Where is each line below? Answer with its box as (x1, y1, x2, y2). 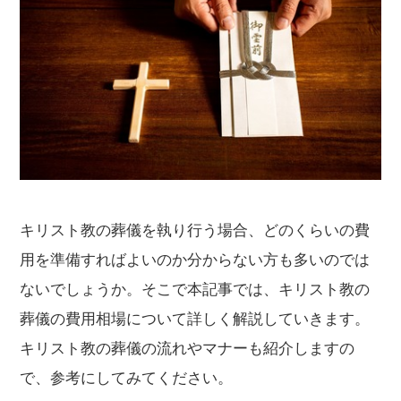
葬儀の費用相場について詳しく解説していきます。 (20, 310, 371, 328)
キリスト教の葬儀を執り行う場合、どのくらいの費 (20, 221, 371, 239)
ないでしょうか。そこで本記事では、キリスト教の (20, 280, 371, 298)
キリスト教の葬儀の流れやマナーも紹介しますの (20, 339, 355, 357)
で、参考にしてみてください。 (20, 369, 234, 387)
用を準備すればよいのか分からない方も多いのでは (20, 251, 371, 269)
